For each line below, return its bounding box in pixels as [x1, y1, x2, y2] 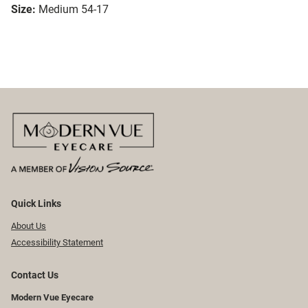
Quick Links [11, 197, 61, 210]
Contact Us [11, 269, 58, 282]
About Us [11, 220, 46, 231]
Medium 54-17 [38, 3, 109, 16]
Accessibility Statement [11, 237, 103, 248]
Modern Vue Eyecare [11, 292, 93, 303]
